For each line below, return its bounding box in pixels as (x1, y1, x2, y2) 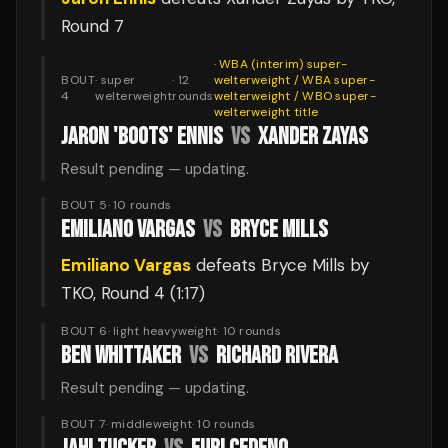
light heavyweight (113, 323, 218, 339)
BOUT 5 (61, 197, 108, 213)
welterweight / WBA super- (213, 72, 375, 88)
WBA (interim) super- (219, 56, 348, 72)
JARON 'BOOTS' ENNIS (61, 122, 223, 151)
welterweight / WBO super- (213, 88, 376, 104)
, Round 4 (93, 282, 165, 304)
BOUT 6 (61, 323, 108, 339)
